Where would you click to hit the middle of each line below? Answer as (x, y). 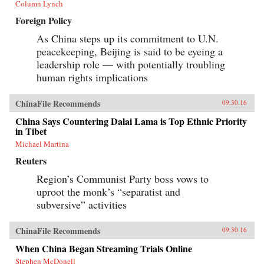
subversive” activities (82, 205)
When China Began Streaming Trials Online (104, 249)
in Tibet (31, 131)
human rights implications (92, 77)
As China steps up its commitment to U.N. (128, 39)
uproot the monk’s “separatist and (108, 192)
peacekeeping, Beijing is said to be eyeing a (130, 52)
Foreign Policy (44, 21)
